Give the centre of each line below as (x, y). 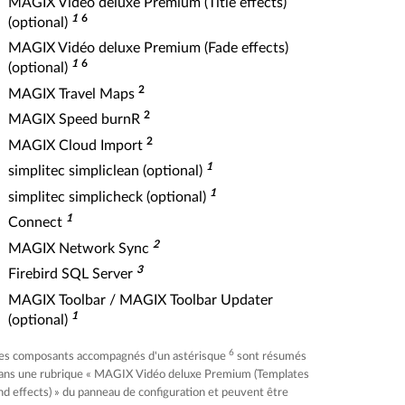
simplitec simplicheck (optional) (109, 197)
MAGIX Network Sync (80, 248)
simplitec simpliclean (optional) (107, 171)
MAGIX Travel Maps (73, 94)
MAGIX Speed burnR (76, 119)
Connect (37, 222)
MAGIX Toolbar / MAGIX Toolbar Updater (141, 300)
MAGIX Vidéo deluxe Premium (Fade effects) (148, 48)
